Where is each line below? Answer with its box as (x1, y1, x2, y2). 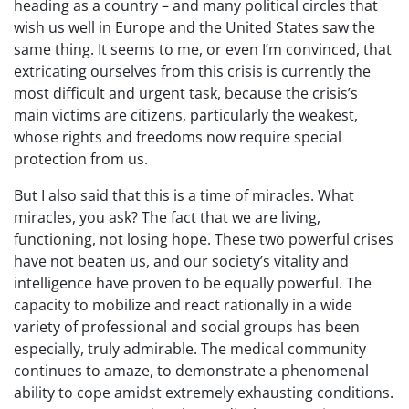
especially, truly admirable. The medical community (14, 339, 366, 359)
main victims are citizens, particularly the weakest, (14, 105, 358, 125)
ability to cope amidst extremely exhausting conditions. (14, 383, 393, 403)
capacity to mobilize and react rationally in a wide (14, 295, 352, 315)
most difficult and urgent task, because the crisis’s (14, 83, 358, 103)
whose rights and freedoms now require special (14, 127, 341, 147)
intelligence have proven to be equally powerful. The (14, 273, 372, 293)
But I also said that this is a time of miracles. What (14, 185, 354, 205)
